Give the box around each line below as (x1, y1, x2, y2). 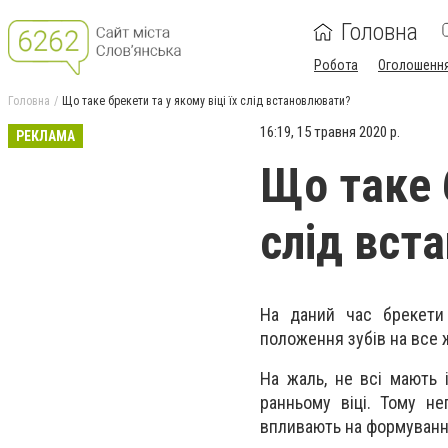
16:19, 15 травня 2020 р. (260, 123, 400, 141)
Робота (314, 57, 358, 73)
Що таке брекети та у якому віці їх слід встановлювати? (62, 94, 350, 108)
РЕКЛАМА (16, 128, 75, 144)
